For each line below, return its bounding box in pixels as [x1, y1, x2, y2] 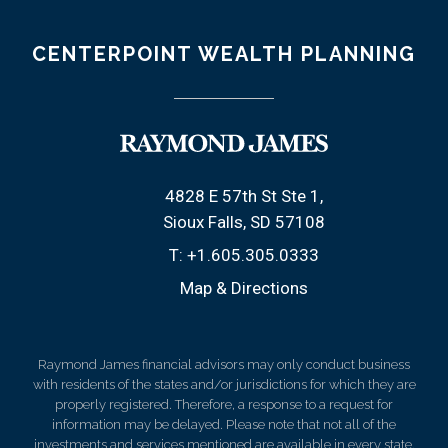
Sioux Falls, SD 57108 [163, 211, 325, 232]
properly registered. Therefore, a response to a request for [55, 396, 393, 412]
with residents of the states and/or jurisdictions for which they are [32, 376, 416, 392]
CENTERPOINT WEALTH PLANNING [32, 41, 416, 66]
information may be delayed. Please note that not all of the [52, 416, 396, 432]
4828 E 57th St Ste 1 [165, 185, 320, 206]
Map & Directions [180, 277, 308, 298]
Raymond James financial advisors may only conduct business [38, 356, 410, 372]
